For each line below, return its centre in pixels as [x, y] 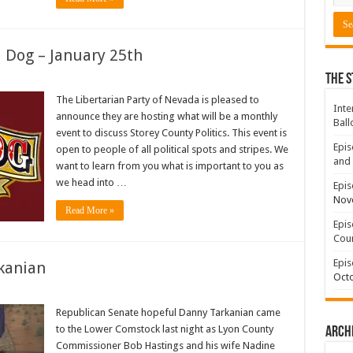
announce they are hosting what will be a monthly [166, 117]
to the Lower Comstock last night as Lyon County [164, 329]
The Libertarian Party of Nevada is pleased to [157, 100]
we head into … [91, 183]
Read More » [89, 211]
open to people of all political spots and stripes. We [172, 150]
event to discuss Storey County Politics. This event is [171, 133]
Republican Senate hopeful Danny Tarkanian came [168, 313]
